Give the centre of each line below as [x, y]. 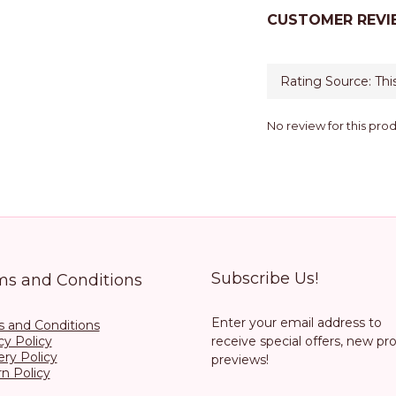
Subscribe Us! [265, 278]
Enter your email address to [297, 323]
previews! [240, 360]
